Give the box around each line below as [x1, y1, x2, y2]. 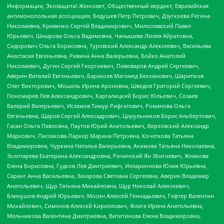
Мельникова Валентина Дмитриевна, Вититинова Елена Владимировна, [7, 212, 201, 220]
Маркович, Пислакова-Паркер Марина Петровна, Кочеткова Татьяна [7, 132, 193, 140]
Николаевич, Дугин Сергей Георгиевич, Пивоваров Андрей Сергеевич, [7, 62, 199, 70]
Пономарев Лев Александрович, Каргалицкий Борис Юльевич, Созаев [7, 92, 197, 100]
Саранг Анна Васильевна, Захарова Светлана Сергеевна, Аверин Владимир [7, 172, 209, 180]
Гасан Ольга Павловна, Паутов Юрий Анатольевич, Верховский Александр [7, 122, 209, 130]
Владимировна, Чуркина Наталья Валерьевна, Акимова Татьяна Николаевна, [7, 142, 215, 150]
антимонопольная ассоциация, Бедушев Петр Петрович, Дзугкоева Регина [7, 12, 210, 20]
